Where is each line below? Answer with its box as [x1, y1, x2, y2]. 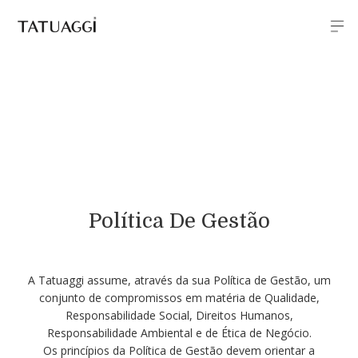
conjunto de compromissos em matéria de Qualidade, [38, 290, 320, 305]
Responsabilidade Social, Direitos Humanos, [65, 308, 293, 323]
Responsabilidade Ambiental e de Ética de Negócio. [46, 325, 312, 340]
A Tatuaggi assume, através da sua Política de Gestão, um [27, 272, 331, 288]
